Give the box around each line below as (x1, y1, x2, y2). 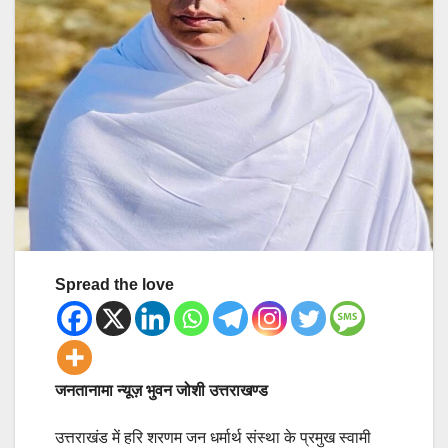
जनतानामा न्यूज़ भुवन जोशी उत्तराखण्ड (55, 381, 268, 399)
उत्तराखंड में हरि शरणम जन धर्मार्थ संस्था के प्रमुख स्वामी (55, 428, 371, 446)
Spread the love (55, 275, 174, 293)
